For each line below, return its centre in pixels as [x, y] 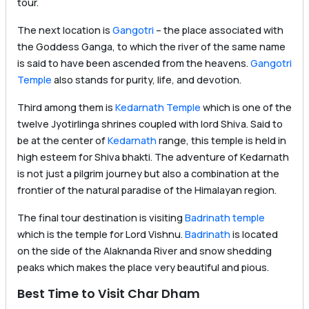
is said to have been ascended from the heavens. [134, 63]
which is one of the [246, 108]
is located [254, 235]
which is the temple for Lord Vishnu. [101, 235]
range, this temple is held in [221, 141]
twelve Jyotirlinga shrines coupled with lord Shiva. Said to [150, 124]
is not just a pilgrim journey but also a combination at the [148, 174]
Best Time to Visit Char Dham [109, 294]
